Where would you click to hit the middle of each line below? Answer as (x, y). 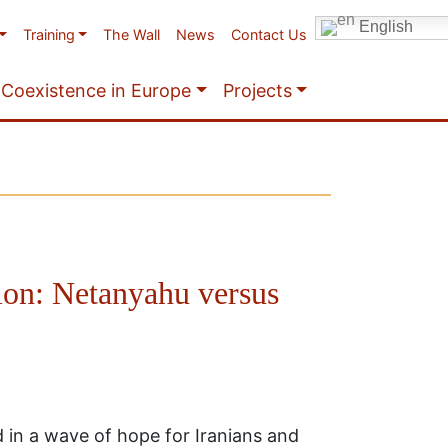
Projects (257, 90)
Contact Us (269, 34)
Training (48, 34)
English (384, 27)
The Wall (131, 34)
